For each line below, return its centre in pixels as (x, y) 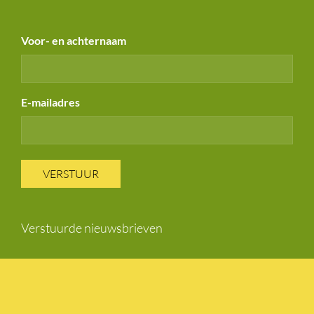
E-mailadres (50, 102)
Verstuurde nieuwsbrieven (92, 227)
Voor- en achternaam (74, 40)
